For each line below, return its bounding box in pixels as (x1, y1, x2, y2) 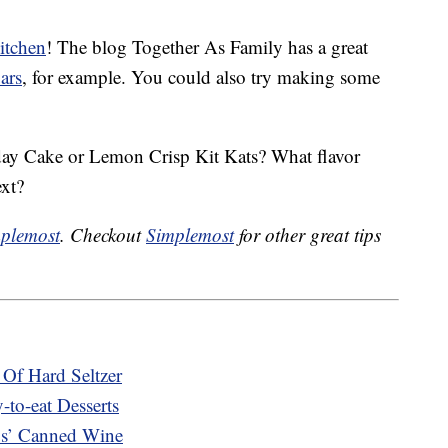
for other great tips (234, 222, 381, 248)
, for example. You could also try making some (22, 64, 380, 90)
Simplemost (146, 222, 234, 248)
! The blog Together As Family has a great (46, 34, 368, 60)
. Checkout (60, 222, 146, 248)
